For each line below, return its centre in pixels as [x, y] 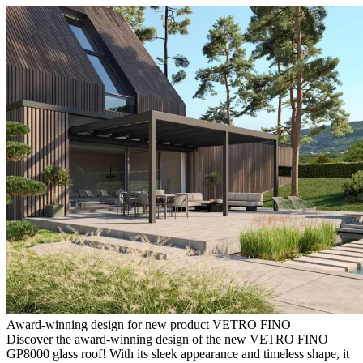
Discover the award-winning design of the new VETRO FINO [167, 339]
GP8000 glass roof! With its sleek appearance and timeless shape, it [178, 353]
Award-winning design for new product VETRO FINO [149, 324]
